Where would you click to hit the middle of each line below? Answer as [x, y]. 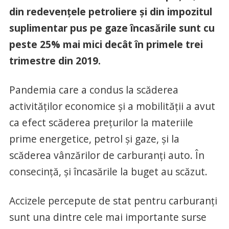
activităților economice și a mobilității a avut [112, 106]
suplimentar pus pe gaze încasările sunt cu [112, 28]
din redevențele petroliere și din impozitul [110, 12]
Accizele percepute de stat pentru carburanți [113, 201]
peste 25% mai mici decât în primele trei [106, 44]
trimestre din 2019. [55, 61]
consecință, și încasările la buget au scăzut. [108, 172]
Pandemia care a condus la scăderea [94, 90]
